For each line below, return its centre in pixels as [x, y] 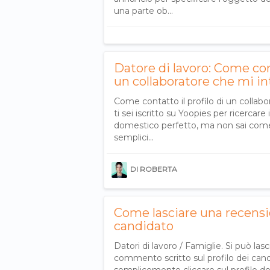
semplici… [134, 137]
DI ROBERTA [154, 169]
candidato [144, 226]
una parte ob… [143, 11]
